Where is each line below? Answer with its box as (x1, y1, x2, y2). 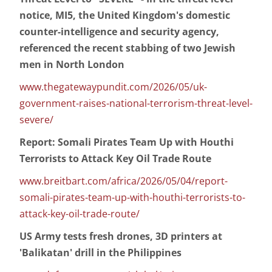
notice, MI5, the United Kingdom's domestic (19, 8, 230, 22)
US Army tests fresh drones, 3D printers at (19, 229, 222, 243)
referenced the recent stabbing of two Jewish (19, 41, 236, 55)
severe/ (19, 113, 53, 127)
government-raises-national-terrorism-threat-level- (19, 97, 253, 110)
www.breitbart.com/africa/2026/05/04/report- (19, 174, 228, 188)
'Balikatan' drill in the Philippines (19, 246, 182, 260)
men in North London (19, 58, 124, 72)
